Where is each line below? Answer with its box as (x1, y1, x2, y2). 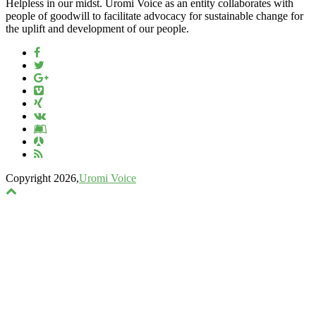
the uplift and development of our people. (6, 23, 189, 35)
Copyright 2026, (6, 172, 79, 185)
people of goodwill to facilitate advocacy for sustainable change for (6, 10, 303, 23)
